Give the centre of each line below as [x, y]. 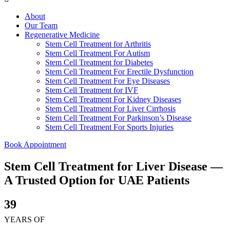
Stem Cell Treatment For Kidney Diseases [113, 99]
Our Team [41, 25]
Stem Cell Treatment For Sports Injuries [109, 127]
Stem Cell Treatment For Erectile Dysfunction [119, 71]
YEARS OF [24, 219]
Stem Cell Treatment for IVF [92, 90]
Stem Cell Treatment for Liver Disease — [113, 166]
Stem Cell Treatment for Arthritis [98, 44]
